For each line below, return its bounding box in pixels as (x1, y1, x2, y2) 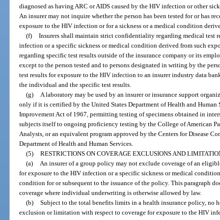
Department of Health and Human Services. (19, 139, 134, 147)
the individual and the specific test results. (19, 81, 132, 88)
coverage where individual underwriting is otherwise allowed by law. (19, 189, 202, 196)
